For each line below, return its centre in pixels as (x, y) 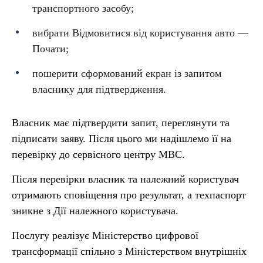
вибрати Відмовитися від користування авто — (140, 33)
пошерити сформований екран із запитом (127, 73)
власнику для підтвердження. (99, 89)
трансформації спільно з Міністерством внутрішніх (129, 251)
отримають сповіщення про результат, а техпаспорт (129, 195)
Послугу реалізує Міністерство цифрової (105, 235)
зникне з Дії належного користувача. (95, 211)
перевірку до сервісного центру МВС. (98, 154)
